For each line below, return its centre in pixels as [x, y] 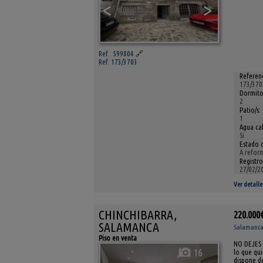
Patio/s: [250, 109]
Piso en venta [118, 237]
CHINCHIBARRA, [138, 215]
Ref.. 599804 [116, 53]
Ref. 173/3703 [118, 61]
